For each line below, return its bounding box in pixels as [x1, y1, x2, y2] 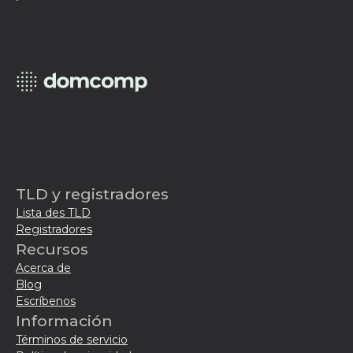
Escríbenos [16, 294, 76, 308]
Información [16, 311, 113, 330]
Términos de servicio [16, 333, 128, 347]
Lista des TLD [16, 206, 91, 220]
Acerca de [16, 261, 71, 275]
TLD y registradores [16, 184, 169, 203]
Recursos [16, 240, 88, 258]
